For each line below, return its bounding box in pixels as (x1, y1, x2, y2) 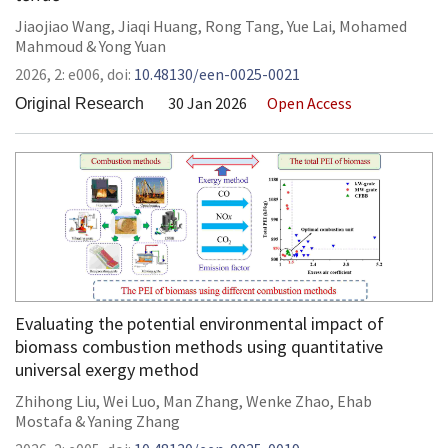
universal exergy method (15, 358, 199, 381)
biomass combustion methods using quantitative (15, 335, 383, 358)
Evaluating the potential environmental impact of (15, 312, 384, 335)
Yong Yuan (99, 36, 166, 56)
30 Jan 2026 (168, 93, 247, 113)
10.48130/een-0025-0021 (134, 64, 300, 84)
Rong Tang (205, 16, 280, 36)
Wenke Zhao (246, 391, 330, 411)
